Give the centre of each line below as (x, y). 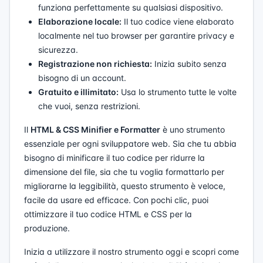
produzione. (47, 228)
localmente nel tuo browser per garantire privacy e (136, 36)
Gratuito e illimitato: (78, 92)
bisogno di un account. (82, 78)
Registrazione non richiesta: (95, 64)
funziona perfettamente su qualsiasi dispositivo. (131, 7)
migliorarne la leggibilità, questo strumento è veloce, (125, 186)
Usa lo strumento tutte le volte (178, 92)
